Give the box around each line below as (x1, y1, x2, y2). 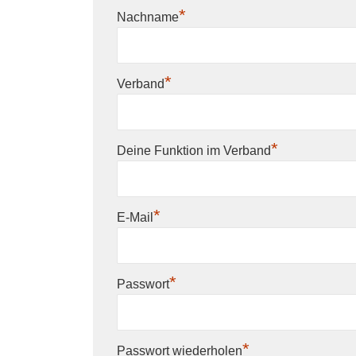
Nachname (117, 10, 179, 24)
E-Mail (117, 211, 153, 224)
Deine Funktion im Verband (117, 144, 271, 157)
